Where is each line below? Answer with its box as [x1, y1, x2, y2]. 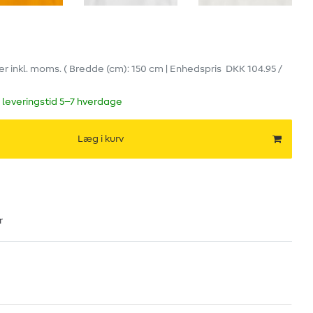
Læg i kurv [77, 133, 124, 144]
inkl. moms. [10, 64, 61, 75]
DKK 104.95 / [225, 64, 282, 75]
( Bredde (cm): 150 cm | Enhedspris [63, 64, 226, 75]
